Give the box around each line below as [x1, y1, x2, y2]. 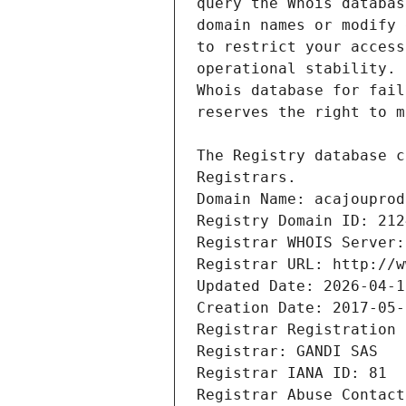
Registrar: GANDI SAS [197, 343, 378, 361]
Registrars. [197, 169, 296, 187]
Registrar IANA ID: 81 [197, 364, 387, 382]
